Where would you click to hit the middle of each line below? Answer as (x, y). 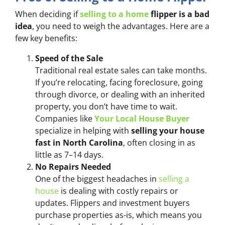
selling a (174, 179)
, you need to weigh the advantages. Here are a (121, 26)
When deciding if (47, 14)
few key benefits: (46, 38)
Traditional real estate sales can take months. (121, 71)
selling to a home (114, 14)
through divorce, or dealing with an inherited (120, 95)
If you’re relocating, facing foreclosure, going (119, 83)
